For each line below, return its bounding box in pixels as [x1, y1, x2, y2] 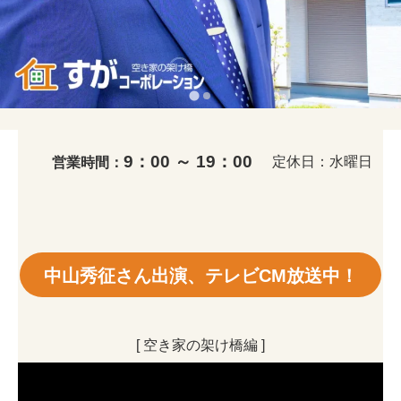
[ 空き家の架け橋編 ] [136, 337, 265, 354]
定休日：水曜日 [271, 154, 372, 169]
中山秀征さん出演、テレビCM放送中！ [43, 266, 358, 286]
